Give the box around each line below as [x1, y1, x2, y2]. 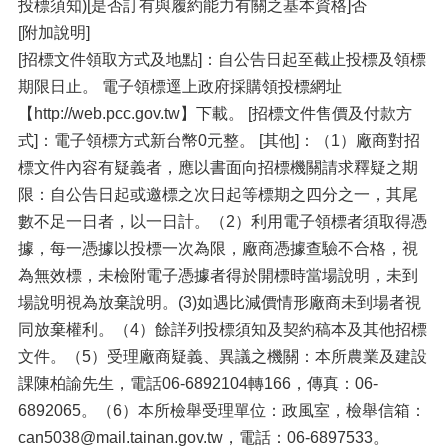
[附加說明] [18, 24, 90, 41]
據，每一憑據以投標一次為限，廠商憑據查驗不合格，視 [18, 240, 418, 257]
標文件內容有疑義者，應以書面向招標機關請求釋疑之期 [18, 159, 418, 176]
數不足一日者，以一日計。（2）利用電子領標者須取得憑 [18, 213, 427, 230]
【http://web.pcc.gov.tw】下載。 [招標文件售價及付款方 [18, 105, 412, 122]
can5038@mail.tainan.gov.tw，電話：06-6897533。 [18, 429, 389, 446]
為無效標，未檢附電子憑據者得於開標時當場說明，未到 [18, 267, 418, 284]
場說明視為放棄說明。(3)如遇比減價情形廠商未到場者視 [18, 294, 421, 311]
